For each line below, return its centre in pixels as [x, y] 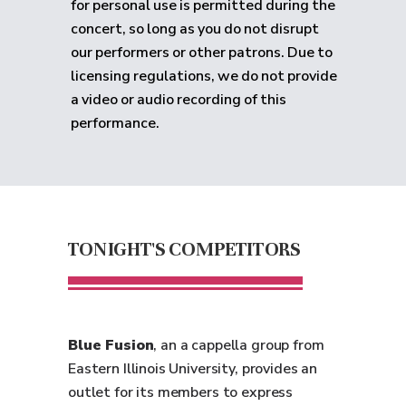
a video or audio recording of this [179, 100]
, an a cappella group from [239, 345]
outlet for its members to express [181, 392]
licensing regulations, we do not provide [204, 76]
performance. [115, 123]
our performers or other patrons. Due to [202, 53]
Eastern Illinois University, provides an [193, 369]
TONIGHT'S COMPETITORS [184, 249]
